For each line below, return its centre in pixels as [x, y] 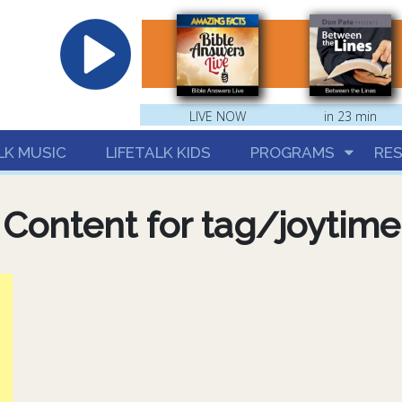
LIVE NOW [218, 116]
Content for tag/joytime [201, 224]
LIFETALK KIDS [158, 152]
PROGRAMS [293, 152]
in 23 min [350, 116]
